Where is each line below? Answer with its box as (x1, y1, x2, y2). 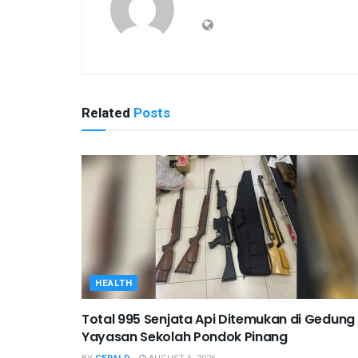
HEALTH (95, 276, 133, 290)
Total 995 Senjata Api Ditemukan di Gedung (82, 309, 355, 328)
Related (82, 102, 130, 123)
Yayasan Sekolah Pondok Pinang (82, 327, 288, 346)
